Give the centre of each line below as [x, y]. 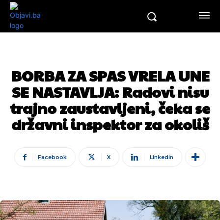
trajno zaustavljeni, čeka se [110, 108]
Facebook [52, 157]
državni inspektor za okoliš [110, 124]
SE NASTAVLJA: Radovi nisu [110, 92]
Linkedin [162, 157]
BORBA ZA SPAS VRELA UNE [110, 75]
